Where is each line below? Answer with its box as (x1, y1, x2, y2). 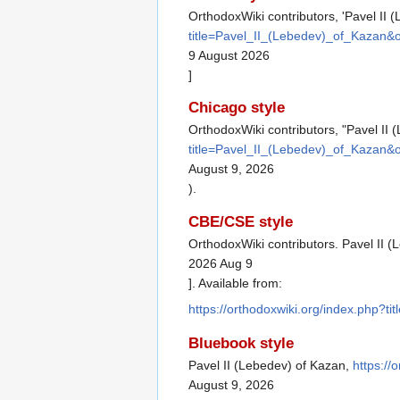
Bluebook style (188, 334, 294, 352)
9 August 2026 (188, 47, 270, 62)
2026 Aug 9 (188, 255, 253, 271)
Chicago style (188, 99, 285, 117)
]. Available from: (188, 275, 282, 290)
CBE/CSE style (188, 212, 293, 230)
